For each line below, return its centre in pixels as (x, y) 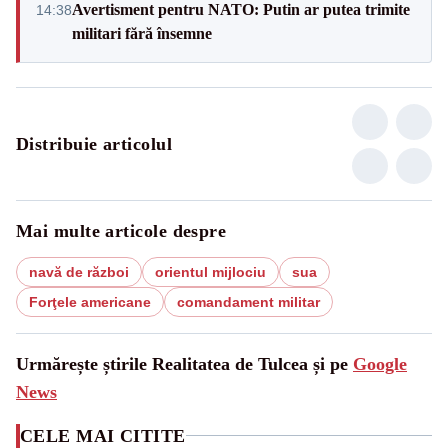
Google (380, 363)
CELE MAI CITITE (103, 435)
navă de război (79, 271)
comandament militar (248, 301)
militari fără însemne (142, 33)
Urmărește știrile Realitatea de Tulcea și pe (184, 363)
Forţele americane (90, 301)
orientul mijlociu (210, 271)
